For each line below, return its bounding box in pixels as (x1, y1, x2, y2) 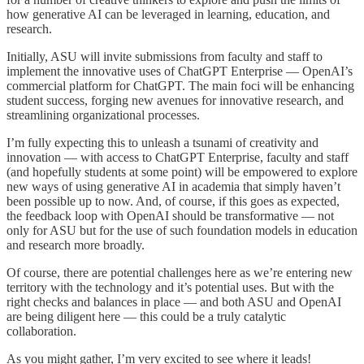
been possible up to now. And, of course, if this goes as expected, (6, 193, 340, 208)
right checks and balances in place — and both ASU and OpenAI (6, 294, 341, 309)
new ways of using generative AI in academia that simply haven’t (6, 179, 340, 193)
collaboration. (6, 323, 76, 338)
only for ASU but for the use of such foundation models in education (6, 223, 357, 237)
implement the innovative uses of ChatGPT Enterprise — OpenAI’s (6, 63, 353, 78)
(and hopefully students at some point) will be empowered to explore (6, 164, 357, 179)
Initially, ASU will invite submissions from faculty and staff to (6, 49, 323, 63)
